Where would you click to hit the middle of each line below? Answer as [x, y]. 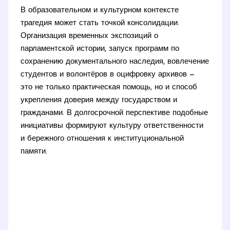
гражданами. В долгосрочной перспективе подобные [114, 113]
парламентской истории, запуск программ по [100, 49]
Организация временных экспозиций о [90, 36]
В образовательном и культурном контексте [100, 10]
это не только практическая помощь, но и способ [109, 87]
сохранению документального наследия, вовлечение [115, 62]
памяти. [34, 151]
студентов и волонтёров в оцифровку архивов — [108, 74]
